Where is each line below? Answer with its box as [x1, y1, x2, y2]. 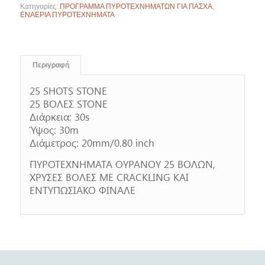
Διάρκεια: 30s [29, 109, 89, 123]
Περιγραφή [32, 60, 69, 69]
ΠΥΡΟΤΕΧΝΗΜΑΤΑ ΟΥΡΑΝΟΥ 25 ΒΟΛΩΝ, [29, 157, 215, 171]
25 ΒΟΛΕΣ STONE [29, 96, 108, 110]
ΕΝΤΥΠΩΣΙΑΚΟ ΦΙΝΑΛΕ [29, 183, 135, 197]
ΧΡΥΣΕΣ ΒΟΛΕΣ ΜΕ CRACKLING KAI [29, 170, 189, 184]
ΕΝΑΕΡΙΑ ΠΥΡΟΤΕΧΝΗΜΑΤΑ [20, 10, 115, 19]
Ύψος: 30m [29, 122, 79, 136]
